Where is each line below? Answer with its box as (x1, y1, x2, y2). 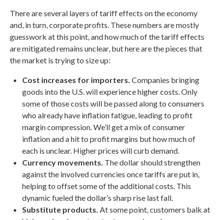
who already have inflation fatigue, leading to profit (22, 110, 192, 120)
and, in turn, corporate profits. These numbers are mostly (10, 20, 199, 30)
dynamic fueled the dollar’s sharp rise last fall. (22, 193, 173, 203)
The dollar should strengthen (103, 158, 200, 167)
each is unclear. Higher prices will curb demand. (22, 146, 179, 156)
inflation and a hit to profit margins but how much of (22, 134, 195, 144)
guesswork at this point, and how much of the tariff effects (10, 32, 204, 42)
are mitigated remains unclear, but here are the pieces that (10, 44, 202, 54)
